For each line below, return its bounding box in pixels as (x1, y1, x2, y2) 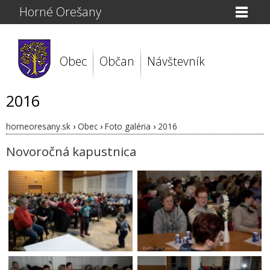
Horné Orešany (19, 4, 102, 20)
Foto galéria (105, 121, 151, 132)
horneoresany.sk (6, 121, 71, 132)
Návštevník (147, 53, 205, 69)
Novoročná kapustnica (6, 143, 136, 160)
